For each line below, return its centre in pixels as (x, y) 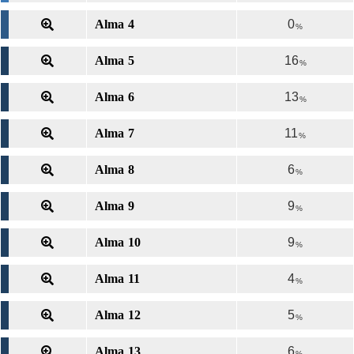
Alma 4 (115, 24)
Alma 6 (115, 97)
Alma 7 (115, 133)
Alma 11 (117, 279)
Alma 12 (118, 315)
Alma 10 (118, 242)
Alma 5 (115, 60)
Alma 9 (115, 206)
